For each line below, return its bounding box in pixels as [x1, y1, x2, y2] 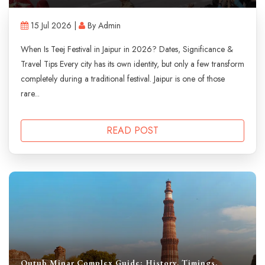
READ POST [106, 124, 159, 138]
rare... [21, 88, 40, 100]
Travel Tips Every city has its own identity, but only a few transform [21, 58, 244, 70]
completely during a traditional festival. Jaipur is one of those [21, 73, 225, 85]
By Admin [85, 20, 121, 32]
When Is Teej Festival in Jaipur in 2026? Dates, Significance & [21, 43, 233, 56]
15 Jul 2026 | [28, 20, 79, 32]
